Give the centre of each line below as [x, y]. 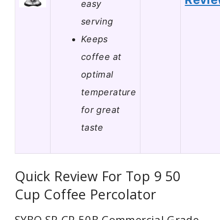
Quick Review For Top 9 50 [97, 176]
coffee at [101, 56]
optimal [97, 74]
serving [97, 21]
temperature [109, 92]
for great [101, 110]
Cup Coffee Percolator [86, 194]
